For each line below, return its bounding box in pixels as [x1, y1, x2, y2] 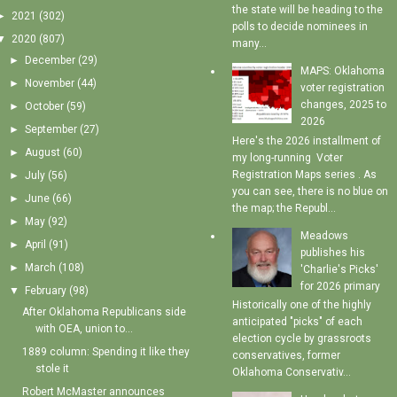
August [24, 146, 60, 160]
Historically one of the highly [231, 299, 371, 312]
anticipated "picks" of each [231, 315, 362, 329]
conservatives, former [231, 349, 340, 362]
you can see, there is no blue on [231, 184, 388, 198]
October [24, 100, 64, 113]
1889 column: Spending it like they [22, 346, 191, 359]
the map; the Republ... [231, 201, 336, 214]
